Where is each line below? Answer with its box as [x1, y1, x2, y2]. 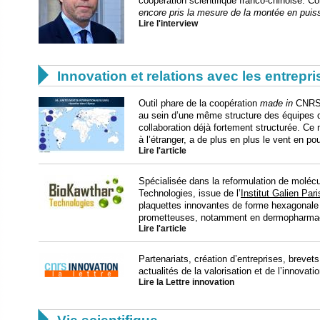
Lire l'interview [139, 19, 198, 28]
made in [260, 97, 293, 109]
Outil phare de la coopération [139, 97, 260, 109]
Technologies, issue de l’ [139, 187, 241, 199]
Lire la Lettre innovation [139, 277, 234, 286]
